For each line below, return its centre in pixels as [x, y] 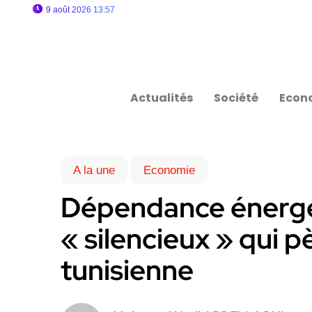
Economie [169, 170]
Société [236, 98]
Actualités [162, 98]
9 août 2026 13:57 [80, 10]
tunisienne [127, 270]
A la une [94, 170]
